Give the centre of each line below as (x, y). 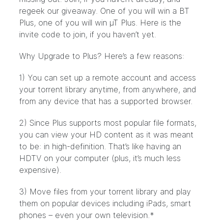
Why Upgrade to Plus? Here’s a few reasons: (102, 56)
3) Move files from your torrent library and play (105, 192)
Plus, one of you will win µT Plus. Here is (94, 23)
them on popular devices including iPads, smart (105, 203)
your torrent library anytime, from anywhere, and (108, 89)
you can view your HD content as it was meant (106, 135)
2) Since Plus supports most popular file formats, (108, 123)
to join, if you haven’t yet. (108, 34)
